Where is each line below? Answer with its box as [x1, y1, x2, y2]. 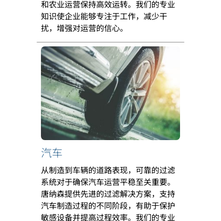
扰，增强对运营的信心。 [41, 22, 128, 34]
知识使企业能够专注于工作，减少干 [41, 10, 167, 22]
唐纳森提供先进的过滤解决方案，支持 [41, 187, 175, 199]
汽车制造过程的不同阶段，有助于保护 [41, 199, 175, 211]
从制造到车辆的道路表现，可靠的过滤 [41, 163, 175, 176]
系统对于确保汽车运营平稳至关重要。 [41, 175, 175, 187]
